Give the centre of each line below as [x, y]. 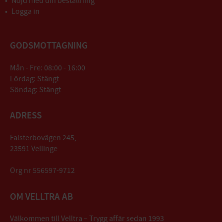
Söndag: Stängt [35, 90]
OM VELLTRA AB [41, 197]
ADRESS [26, 116]
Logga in [26, 12]
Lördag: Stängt [34, 79]
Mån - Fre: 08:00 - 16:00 [48, 68]
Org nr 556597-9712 [42, 170]
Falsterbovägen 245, [43, 138]
